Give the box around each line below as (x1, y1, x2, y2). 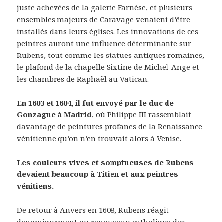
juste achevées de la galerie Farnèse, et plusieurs (17, 2, 193, 12)
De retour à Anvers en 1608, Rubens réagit (17, 204, 169, 215)
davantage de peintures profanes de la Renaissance (17, 121, 203, 131)
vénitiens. (17, 180, 54, 191)
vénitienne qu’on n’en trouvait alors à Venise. (17, 133, 182, 143)
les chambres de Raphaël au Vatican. (17, 73, 149, 84)
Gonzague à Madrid (17, 109, 92, 119)
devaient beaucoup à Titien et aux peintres (17, 168, 179, 179)
